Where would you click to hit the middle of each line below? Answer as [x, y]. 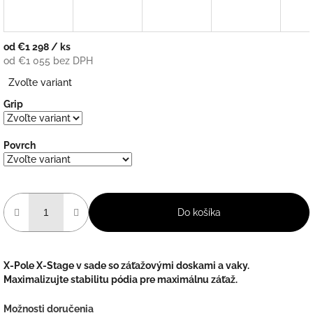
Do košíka [199, 213]
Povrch [20, 146]
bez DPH [72, 61]
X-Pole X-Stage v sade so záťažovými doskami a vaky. [126, 266]
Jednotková [30, 74]
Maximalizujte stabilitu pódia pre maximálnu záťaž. [121, 280]
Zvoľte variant [41, 83]
